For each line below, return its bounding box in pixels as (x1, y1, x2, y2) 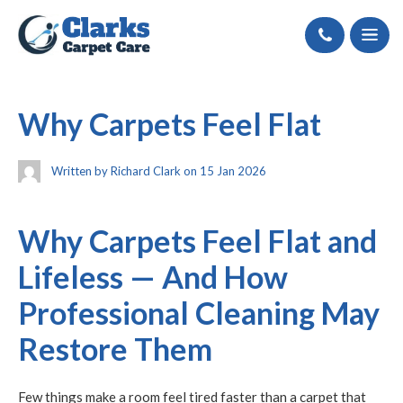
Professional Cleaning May (18, 294, 380, 332)
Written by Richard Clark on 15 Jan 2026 (49, 164, 266, 179)
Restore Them (18, 330, 212, 368)
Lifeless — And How (18, 258, 288, 296)
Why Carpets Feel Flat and (18, 222, 377, 260)
